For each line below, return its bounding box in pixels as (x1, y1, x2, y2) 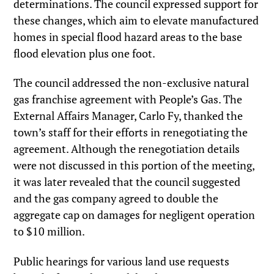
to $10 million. (13, 224, 86, 239)
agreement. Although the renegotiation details (13, 141, 240, 157)
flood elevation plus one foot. (13, 45, 156, 61)
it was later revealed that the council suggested (13, 174, 241, 190)
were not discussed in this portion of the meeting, (13, 158, 255, 173)
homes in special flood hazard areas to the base (13, 29, 243, 44)
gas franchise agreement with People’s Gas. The (13, 92, 243, 107)
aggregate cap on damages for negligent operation (13, 207, 256, 223)
